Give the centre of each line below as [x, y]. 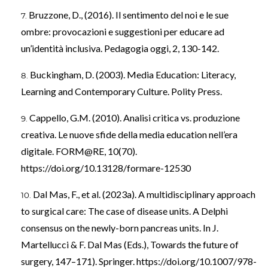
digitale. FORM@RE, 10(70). [79, 151]
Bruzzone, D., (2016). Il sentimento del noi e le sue [129, 15]
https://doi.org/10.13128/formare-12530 [106, 168]
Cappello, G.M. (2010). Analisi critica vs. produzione [135, 118]
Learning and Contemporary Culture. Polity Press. [121, 92]
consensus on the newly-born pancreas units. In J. [120, 228]
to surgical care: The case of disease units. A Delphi [124, 211]
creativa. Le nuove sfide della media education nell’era [129, 135]
